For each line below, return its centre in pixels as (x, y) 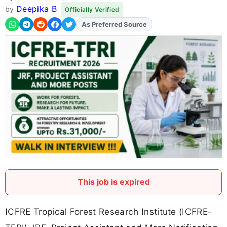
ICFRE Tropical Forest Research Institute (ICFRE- (109, 212)
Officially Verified (92, 10)
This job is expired (113, 182)
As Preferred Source (114, 25)
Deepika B (36, 9)
